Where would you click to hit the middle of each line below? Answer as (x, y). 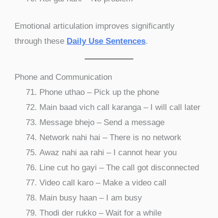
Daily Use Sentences (106, 41)
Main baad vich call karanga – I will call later (120, 108)
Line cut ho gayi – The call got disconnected (119, 168)
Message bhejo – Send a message (102, 123)
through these (41, 41)
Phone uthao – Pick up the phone (99, 92)
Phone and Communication (63, 77)
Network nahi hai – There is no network (110, 138)
